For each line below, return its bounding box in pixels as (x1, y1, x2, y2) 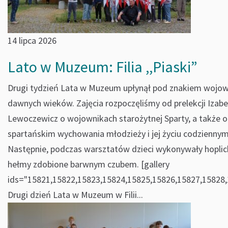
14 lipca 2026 (8, 35, 56, 46)
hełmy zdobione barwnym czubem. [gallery (8, 158, 169, 170)
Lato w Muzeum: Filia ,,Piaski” (8, 57, 197, 76)
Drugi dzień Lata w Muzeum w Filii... (8, 189, 143, 201)
